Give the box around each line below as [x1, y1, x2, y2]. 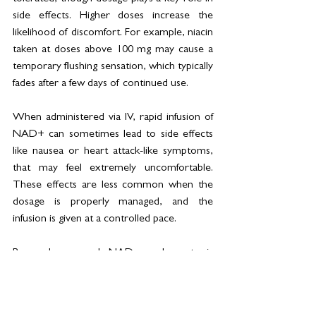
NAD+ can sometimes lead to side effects [13, 128, 213, 140]
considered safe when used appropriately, [13, 281, 213, 293]
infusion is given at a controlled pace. [13, 213, 179, 225]
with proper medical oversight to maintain [13, 298, 213, 310]
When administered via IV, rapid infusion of [13, 111, 213, 123]
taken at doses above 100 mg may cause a [13, 44, 213, 56]
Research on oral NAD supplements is [13, 247, 213, 259]
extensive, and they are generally [13, 264, 213, 276]
